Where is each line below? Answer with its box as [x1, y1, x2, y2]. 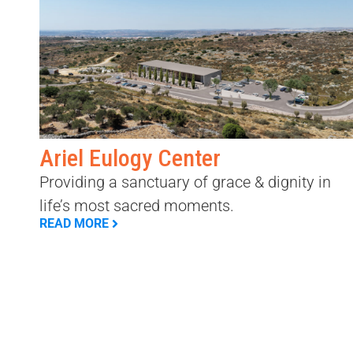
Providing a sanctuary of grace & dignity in [39, 173, 331, 192]
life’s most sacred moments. [39, 196, 234, 216]
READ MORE [39, 216, 109, 232]
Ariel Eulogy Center [39, 144, 221, 173]
